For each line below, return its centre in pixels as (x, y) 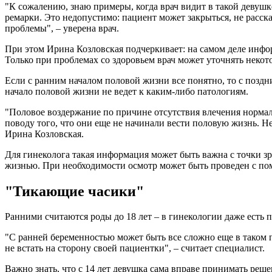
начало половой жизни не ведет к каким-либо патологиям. (127, 91)
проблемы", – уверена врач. (62, 28)
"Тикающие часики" (74, 191)
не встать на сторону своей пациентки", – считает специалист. (135, 248)
